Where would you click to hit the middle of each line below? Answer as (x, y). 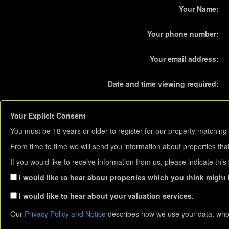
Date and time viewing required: (163, 84)
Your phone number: (183, 34)
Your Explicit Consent (48, 116)
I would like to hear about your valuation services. (105, 196)
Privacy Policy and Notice (65, 214)
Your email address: (184, 59)
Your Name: (199, 9)
